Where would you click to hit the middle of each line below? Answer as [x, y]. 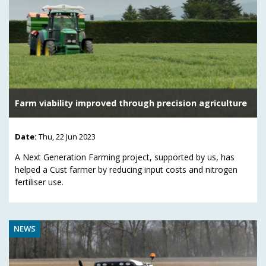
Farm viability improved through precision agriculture [131, 103]
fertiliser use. [39, 182]
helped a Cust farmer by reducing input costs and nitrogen [126, 169]
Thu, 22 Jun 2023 [67, 136]
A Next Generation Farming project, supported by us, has [125, 157]
